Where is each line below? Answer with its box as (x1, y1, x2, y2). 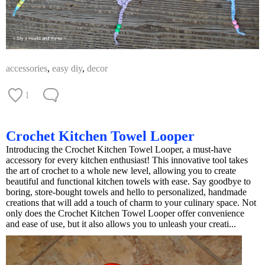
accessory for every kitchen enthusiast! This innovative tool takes (6, 154, 248, 165)
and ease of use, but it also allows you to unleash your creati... (6, 218, 236, 229)
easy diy (52, 63, 82, 73)
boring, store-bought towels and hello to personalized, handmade (6, 186, 247, 197)
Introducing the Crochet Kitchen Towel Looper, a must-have (6, 144, 231, 154)
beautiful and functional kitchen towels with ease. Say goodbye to (6, 176, 251, 186)
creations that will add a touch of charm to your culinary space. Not (6, 197, 256, 208)
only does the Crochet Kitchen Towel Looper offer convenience (6, 208, 244, 218)
